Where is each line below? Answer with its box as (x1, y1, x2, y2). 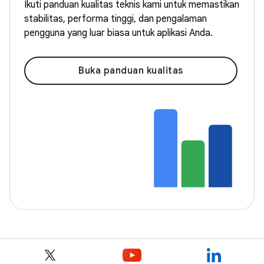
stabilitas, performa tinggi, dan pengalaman (24, 12, 207, 25)
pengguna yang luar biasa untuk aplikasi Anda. (24, 27, 213, 39)
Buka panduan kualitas (78, 64, 183, 77)
